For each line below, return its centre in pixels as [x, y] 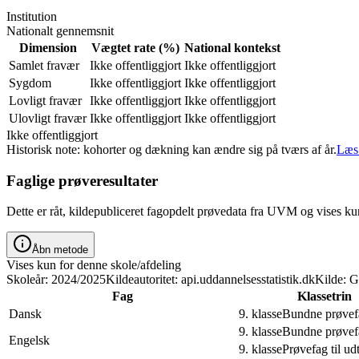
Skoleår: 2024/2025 [56, 280]
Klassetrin [325, 296]
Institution [32, 16]
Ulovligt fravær [48, 118]
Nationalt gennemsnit [60, 30]
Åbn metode [60, 250]
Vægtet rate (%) [135, 47]
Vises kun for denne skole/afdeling [94, 265]
